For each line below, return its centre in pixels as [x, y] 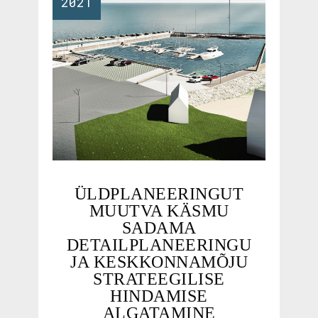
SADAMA [159, 228]
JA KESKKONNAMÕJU [159, 262]
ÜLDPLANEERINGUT [159, 194]
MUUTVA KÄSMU [159, 211]
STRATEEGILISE [159, 279]
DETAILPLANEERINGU [159, 245]
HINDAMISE [159, 296]
